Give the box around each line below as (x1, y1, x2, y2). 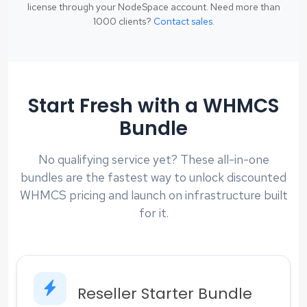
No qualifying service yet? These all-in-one (38, 151, 269, 167)
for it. (138, 204, 169, 221)
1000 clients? (93, 14, 153, 27)
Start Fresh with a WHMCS (28, 92, 279, 119)
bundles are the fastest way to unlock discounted (21, 169, 286, 185)
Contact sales (153, 14, 212, 27)
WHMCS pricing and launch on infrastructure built (19, 186, 288, 203)
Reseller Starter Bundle (77, 282, 252, 304)
